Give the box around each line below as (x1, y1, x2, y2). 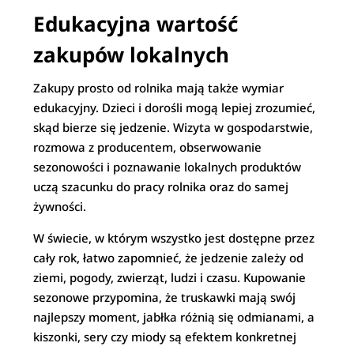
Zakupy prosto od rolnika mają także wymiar (33, 80, 284, 96)
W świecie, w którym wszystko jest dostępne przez (33, 230, 315, 246)
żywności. (33, 198, 87, 214)
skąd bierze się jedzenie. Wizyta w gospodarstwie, (33, 119, 314, 135)
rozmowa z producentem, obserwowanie (33, 139, 262, 155)
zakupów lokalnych (33, 40, 230, 69)
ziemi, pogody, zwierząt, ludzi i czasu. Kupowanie (33, 269, 307, 285)
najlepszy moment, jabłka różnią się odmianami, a (33, 309, 315, 325)
